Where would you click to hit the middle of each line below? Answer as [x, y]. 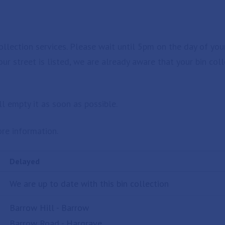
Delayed [25, 161]
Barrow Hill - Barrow [49, 208]
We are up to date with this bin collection [89, 184]
